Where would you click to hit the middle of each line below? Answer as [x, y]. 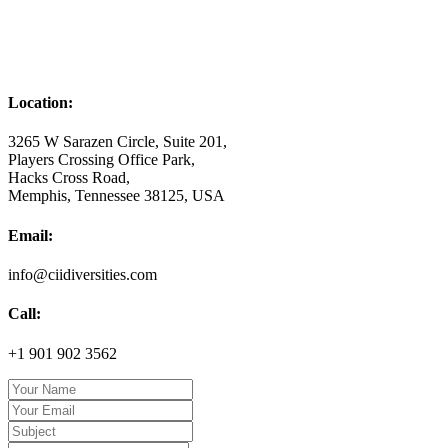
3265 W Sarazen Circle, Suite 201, [117, 142]
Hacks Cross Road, [69, 178]
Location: [40, 103]
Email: [30, 235]
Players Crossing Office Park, [101, 160]
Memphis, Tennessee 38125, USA [116, 196]
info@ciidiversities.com [82, 274]
